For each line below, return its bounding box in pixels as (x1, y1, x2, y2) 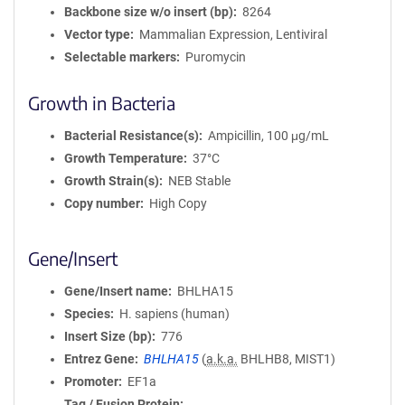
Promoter (64, 374, 118, 389)
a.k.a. (205, 352, 238, 366)
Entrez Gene (64, 352, 135, 366)
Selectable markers (64, 50, 176, 64)
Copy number (64, 196, 140, 211)
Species (64, 306, 110, 321)
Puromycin (184, 50, 246, 64)
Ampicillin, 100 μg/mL (207, 128, 329, 143)
